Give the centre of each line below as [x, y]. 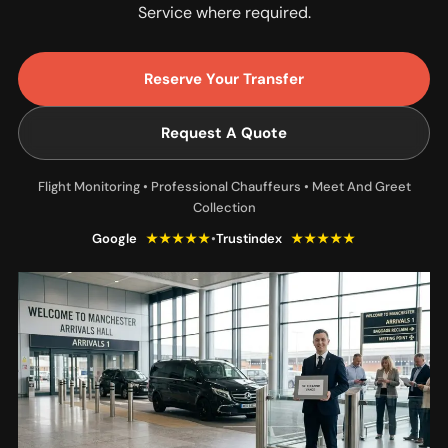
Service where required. [224, 12]
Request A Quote [224, 132]
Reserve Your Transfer [224, 78]
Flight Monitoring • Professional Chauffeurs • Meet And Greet [224, 186]
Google [116, 238]
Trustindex [250, 238]
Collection [224, 207]
